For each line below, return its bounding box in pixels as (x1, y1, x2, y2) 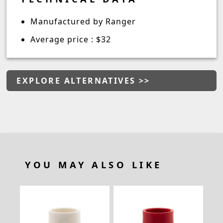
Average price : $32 (30, 34, 111, 45)
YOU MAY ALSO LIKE (25, 158, 162, 171)
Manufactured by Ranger (30, 16, 136, 27)
